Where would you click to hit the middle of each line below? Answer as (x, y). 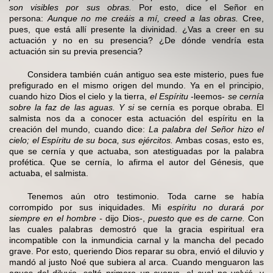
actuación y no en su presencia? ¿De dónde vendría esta (136, 40)
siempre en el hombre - (56, 218)
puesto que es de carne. (196, 218)
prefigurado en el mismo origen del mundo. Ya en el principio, (136, 85)
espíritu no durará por (215, 207)
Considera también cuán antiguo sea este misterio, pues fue (146, 74)
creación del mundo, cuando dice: (79, 129)
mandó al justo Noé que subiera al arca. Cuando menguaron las (136, 262)
